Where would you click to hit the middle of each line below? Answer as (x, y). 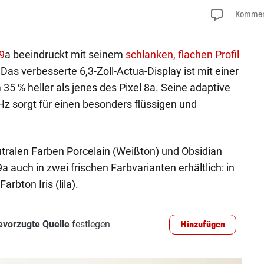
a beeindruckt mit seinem (65, 54)
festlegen (90, 224)
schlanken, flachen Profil (182, 54)
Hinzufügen (203, 225)
